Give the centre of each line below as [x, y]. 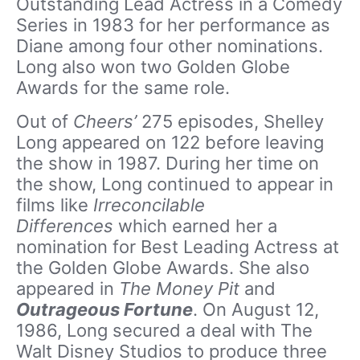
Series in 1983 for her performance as [173, 25]
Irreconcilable [149, 205]
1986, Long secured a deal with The [164, 330]
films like [55, 205]
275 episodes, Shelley [230, 121]
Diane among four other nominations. [170, 45]
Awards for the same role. [123, 87]
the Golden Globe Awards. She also [163, 267]
